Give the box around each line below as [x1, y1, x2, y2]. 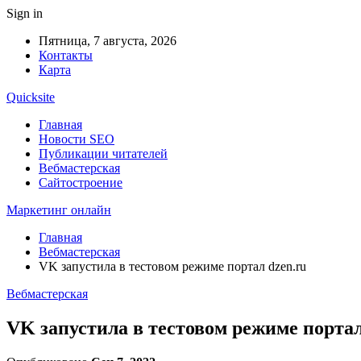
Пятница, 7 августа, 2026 [39, 34, 176, 48]
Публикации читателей [39, 147, 168, 160]
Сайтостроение [39, 176, 122, 189]
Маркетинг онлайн [6, 203, 111, 217]
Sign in [6, 6, 43, 20]
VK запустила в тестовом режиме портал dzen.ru [39, 259, 306, 273]
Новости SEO [39, 132, 114, 146]
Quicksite [6, 90, 55, 104]
